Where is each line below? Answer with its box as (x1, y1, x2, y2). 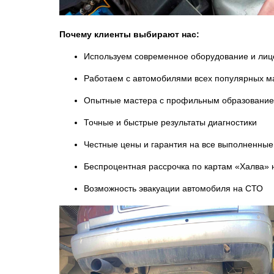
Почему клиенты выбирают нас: (59, 29, 199, 39)
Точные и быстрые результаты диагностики (84, 117, 257, 127)
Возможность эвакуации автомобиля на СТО (84, 183, 263, 193)
